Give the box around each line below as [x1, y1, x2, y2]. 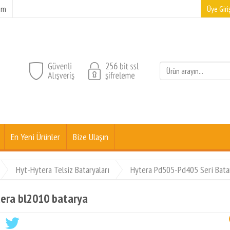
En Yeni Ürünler [11, 131, 60, 143]
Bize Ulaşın [73, 131, 108, 143]
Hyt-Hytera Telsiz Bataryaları [16, 164, 109, 176]
